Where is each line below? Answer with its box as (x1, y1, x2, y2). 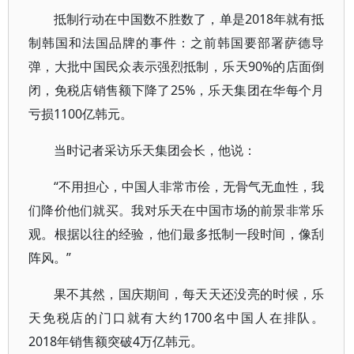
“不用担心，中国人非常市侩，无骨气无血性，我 (54, 178, 325, 195)
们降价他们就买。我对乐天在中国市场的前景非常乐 (28, 201, 325, 219)
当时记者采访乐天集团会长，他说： (54, 141, 256, 159)
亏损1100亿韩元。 (28, 105, 133, 122)
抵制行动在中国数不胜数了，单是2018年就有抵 (54, 10, 325, 28)
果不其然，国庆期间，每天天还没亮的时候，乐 (54, 285, 325, 303)
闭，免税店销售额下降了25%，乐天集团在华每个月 (28, 81, 325, 99)
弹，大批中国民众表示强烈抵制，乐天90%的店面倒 (28, 58, 325, 75)
